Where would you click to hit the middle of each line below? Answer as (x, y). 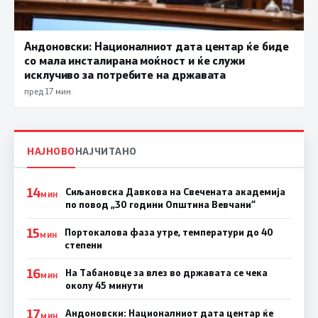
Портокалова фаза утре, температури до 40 (169, 232)
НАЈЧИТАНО (106, 150)
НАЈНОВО (51, 150)
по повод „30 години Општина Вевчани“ (160, 204)
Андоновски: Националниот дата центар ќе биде (157, 46)
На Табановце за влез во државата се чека (166, 272)
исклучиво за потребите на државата (125, 75)
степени (83, 245)
